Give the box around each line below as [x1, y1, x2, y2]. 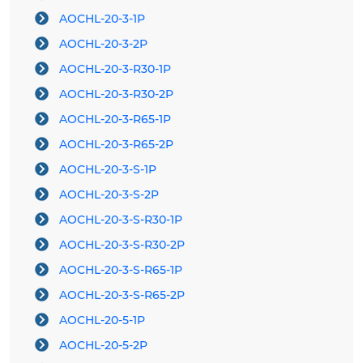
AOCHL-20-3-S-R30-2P [59, 237, 185, 253]
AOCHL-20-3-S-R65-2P [59, 288, 185, 303]
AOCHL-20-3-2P [59, 36, 147, 52]
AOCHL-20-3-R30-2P [59, 87, 173, 102]
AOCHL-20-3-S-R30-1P [59, 212, 182, 228]
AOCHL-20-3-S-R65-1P [59, 263, 182, 278]
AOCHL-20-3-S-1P [59, 162, 156, 177]
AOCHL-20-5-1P [59, 313, 145, 328]
